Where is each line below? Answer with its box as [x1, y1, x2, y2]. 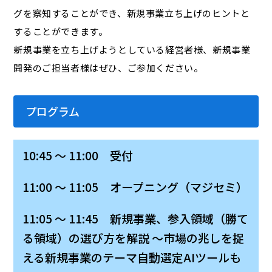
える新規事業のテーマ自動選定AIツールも [22, 249, 242, 266]
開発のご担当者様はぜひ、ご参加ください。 [13, 61, 203, 75]
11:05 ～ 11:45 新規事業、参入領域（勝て [22, 210, 249, 227]
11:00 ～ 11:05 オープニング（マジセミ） [22, 178, 248, 195]
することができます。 [13, 25, 108, 38]
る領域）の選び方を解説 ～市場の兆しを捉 [22, 229, 245, 246]
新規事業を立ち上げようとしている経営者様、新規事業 [13, 43, 251, 56]
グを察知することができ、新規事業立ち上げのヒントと [13, 7, 250, 20]
